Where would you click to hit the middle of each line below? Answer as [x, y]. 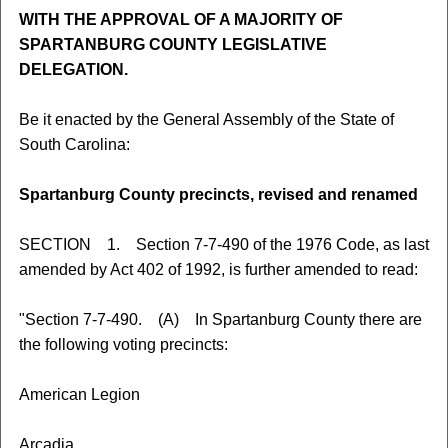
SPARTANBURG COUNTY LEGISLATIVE [172, 44]
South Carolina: [74, 144]
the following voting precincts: [123, 344]
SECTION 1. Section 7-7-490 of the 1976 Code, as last [223, 244]
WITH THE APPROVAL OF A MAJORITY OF [180, 19]
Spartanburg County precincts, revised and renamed [218, 194]
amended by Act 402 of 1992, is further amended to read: [218, 269]
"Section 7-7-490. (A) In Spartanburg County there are [220, 319]
